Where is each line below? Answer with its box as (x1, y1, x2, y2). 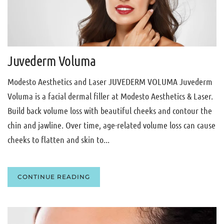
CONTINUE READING (17, 173, 90, 181)
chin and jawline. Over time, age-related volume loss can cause (7, 119, 215, 131)
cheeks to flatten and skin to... (7, 134, 109, 145)
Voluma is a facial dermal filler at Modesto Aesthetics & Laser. (7, 90, 213, 102)
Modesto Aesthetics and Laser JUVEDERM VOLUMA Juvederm (7, 76, 212, 87)
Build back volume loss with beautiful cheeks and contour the (7, 105, 212, 116)
